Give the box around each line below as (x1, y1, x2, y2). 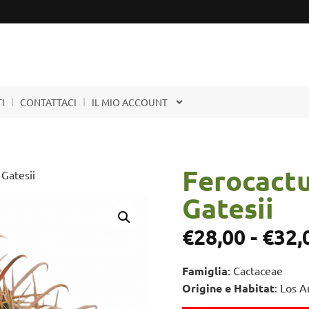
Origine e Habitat (182, 281, 275, 296)
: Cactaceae (228, 263, 283, 278)
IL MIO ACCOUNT (92, 96, 168, 108)
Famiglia (182, 263, 228, 279)
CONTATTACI (20, 96, 77, 108)
